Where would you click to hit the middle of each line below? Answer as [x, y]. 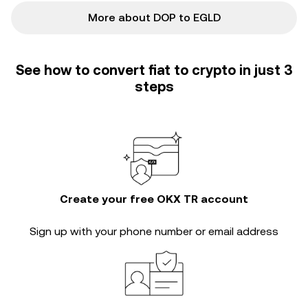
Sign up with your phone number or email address [154, 231]
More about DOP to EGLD [154, 18]
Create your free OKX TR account [154, 199]
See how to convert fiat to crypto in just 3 [154, 70]
